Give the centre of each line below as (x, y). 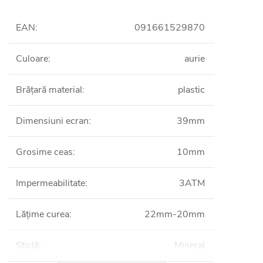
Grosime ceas (44, 152)
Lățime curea (43, 214)
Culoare (32, 58)
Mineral (190, 245)
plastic (191, 90)
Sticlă (27, 245)
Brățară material (49, 90)
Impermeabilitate (50, 183)
